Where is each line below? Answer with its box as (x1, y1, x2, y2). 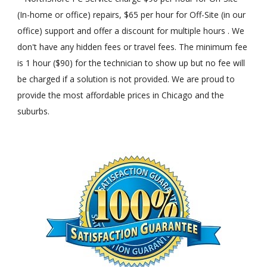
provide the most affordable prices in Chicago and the (17, 89, 225, 101)
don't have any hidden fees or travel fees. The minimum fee (17, 41, 248, 52)
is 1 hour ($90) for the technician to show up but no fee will (17, 57, 246, 69)
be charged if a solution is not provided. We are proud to (17, 73, 235, 85)
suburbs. (17, 105, 50, 117)
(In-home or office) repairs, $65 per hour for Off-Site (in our (17, 9, 246, 20)
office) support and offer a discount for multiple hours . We (17, 25, 245, 36)
